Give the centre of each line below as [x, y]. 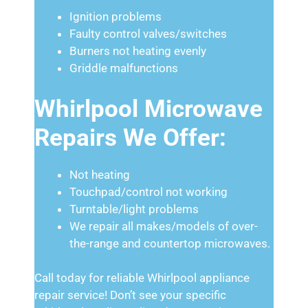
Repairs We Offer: [130, 137]
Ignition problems [115, 16]
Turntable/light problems [134, 209]
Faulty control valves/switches [148, 34]
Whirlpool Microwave [148, 109]
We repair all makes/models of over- [164, 226]
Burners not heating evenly [138, 51]
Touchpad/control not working [148, 191]
